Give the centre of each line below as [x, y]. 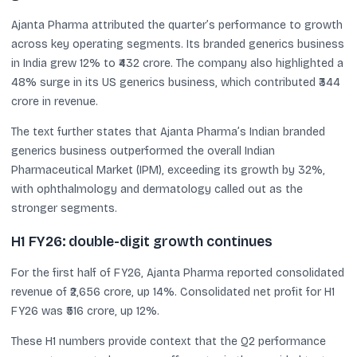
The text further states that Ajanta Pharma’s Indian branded [168, 131]
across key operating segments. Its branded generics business [178, 44]
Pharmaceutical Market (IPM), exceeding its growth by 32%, [168, 170]
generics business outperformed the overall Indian [143, 151]
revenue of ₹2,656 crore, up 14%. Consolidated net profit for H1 [173, 292]
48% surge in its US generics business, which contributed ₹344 [176, 82]
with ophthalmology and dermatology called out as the [157, 189]
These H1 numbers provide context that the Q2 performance [169, 341]
